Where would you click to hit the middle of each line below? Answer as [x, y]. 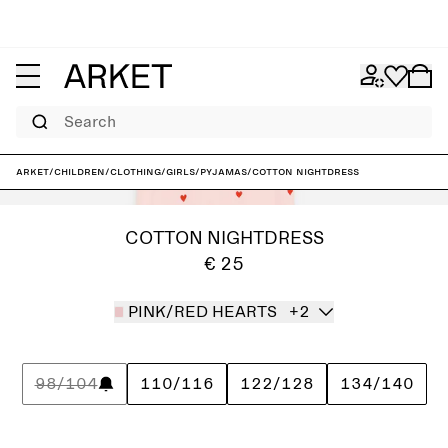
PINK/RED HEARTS [202, 312]
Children [79, 172]
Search [31, 112]
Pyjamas [223, 172]
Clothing [135, 172]
